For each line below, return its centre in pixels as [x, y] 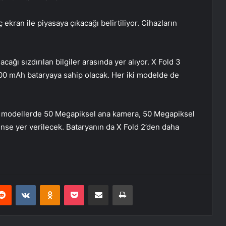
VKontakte [51, 185]
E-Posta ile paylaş [118, 185]
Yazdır [142, 185]
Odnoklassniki [81, 185]
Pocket [95, 185]
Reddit [21, 185]
